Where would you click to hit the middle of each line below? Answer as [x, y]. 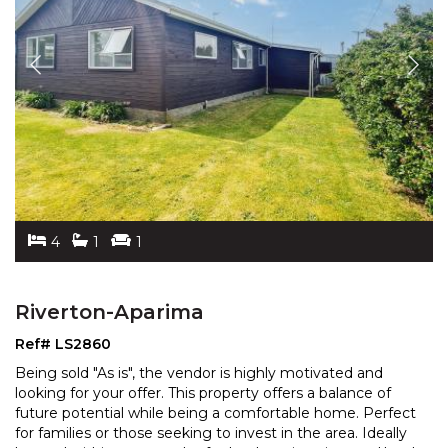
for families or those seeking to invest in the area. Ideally [211, 433]
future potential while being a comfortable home [185, 413]
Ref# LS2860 [63, 344]
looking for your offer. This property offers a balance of [203, 393]
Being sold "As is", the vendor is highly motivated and [199, 373]
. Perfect [386, 413]
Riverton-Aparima [109, 312]
